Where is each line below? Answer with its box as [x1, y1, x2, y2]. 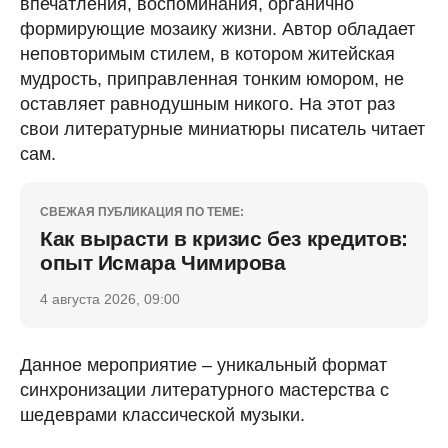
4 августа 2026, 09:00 [40, 290, 180, 307]
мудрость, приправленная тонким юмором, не [20, 68, 404, 89]
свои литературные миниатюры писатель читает [20, 118, 425, 139]
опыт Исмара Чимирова [40, 250, 286, 274]
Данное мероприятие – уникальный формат [20, 354, 387, 375]
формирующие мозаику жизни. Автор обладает [20, 18, 415, 39]
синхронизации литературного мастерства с [20, 379, 389, 400]
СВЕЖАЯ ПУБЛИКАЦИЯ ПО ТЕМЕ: [40, 204, 244, 219]
